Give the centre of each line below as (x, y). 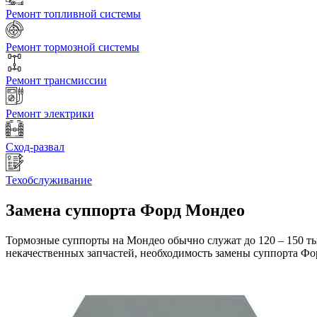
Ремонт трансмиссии (56, 81)
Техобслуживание (49, 180)
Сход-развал (35, 147)
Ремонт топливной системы (73, 14)
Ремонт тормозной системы (73, 47)
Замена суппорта (71, 211)
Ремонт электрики (50, 114)
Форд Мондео (192, 211)
